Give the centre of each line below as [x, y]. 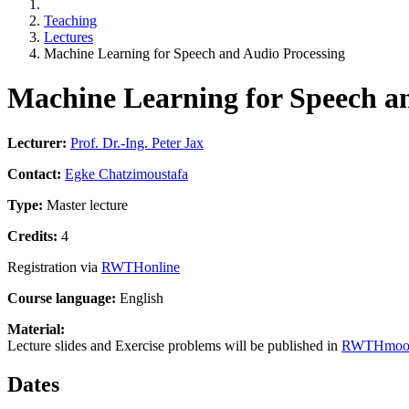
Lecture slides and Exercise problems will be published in [174, 345]
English [140, 298]
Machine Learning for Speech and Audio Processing [194, 53]
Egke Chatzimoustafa [126, 173]
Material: [36, 329]
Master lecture [85, 204]
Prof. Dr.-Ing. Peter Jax [137, 142]
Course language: [62, 298]
